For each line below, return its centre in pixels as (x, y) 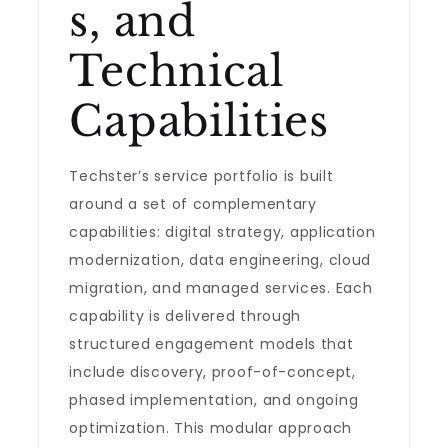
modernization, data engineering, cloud (220, 260)
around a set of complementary (193, 204)
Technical (177, 71)
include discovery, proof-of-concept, (212, 372)
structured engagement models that (211, 344)
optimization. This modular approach (210, 428)
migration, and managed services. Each (221, 288)
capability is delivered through (185, 316)
